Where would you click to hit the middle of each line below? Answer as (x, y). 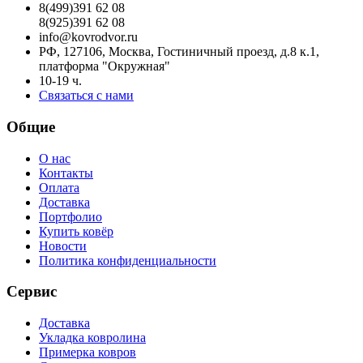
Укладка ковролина (92, 338)
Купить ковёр (76, 231)
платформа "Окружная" (105, 66)
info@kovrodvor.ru (88, 37)
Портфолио (70, 216)
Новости (63, 246)
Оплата (59, 187)
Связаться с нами (86, 96)
